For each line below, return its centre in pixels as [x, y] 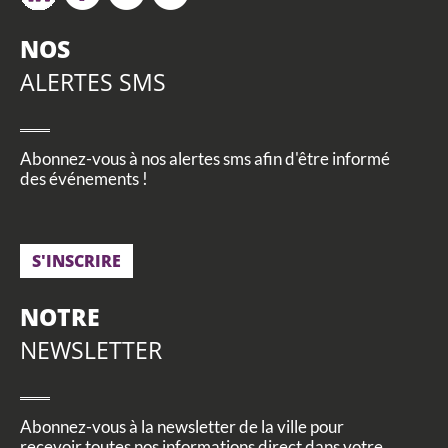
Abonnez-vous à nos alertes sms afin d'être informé [205, 159]
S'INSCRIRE [76, 261]
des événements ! [84, 179]
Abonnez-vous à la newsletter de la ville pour [182, 427]
